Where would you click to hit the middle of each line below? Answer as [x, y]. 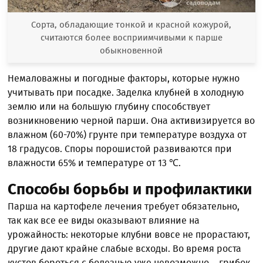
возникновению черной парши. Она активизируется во [131, 120]
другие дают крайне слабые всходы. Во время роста [125, 248]
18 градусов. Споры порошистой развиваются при [120, 149]
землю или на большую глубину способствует [109, 106]
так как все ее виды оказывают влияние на [104, 220]
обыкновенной [131, 50]
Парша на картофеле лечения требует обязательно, [124, 206]
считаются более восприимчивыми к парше [131, 37]
